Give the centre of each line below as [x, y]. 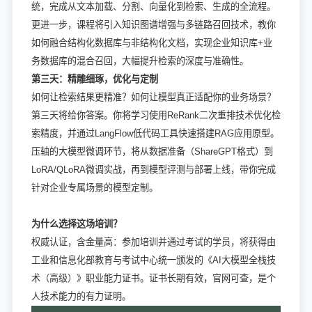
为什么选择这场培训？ [76, 224]
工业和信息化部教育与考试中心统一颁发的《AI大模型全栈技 [153, 260]
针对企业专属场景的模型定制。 [94, 187]
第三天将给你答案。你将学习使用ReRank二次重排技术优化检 [156, 115]
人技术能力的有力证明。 [81, 296]
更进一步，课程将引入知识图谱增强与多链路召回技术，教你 [153, 24]
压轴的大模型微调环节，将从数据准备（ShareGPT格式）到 [152, 151]
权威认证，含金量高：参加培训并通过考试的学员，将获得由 [153, 242]
